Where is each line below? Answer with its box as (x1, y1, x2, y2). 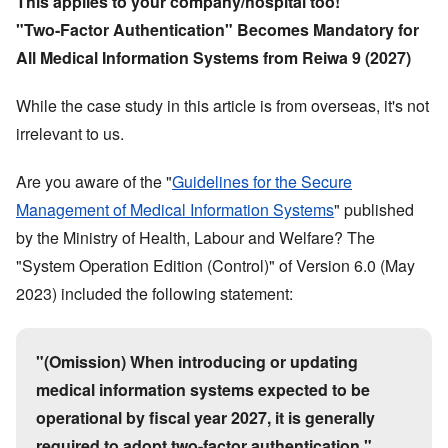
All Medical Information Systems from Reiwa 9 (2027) (16, 45, 411, 69)
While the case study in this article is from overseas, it (16, 93, 392, 117)
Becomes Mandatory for (233, 17, 419, 41)
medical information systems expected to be (36, 377, 370, 401)
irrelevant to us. (16, 121, 124, 145)
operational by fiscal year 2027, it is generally (36, 405, 375, 429)
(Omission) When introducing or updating (44, 349, 358, 373)
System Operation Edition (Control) (22, 253, 269, 277)
